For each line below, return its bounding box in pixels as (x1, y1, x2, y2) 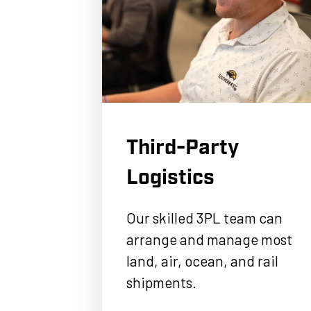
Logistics (126, 163, 215, 192)
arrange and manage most (126, 230, 293, 248)
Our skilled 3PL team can (126, 208, 283, 226)
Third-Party (126, 133, 239, 162)
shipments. (126, 273, 200, 291)
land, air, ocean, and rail (126, 251, 279, 269)
